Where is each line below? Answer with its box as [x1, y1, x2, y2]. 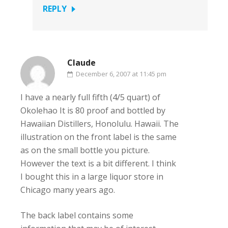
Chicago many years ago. [20, 184, 115, 195]
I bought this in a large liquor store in [20, 171, 163, 182]
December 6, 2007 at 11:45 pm [76, 69, 166, 78]
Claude [67, 57, 96, 68]
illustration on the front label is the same [20, 131, 177, 142]
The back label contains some [20, 210, 133, 221]
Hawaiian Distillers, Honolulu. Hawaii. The [20, 118, 179, 129]
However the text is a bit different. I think [20, 158, 176, 169]
